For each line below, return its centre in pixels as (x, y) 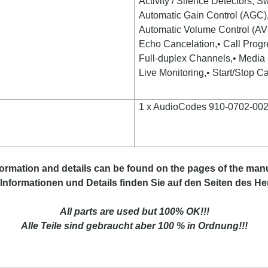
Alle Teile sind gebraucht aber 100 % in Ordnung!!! (134, 226)
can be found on (131, 168)
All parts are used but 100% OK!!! (134, 211)
